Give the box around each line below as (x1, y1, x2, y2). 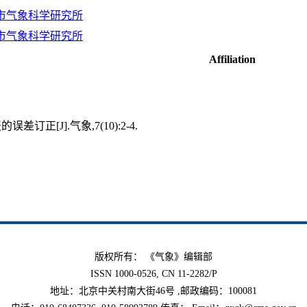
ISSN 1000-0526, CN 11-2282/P (90, 269, 217, 279)
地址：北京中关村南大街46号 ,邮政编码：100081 (50, 286, 257, 296)
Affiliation (209, 53, 256, 65)
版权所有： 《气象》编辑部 (95, 251, 212, 262)
